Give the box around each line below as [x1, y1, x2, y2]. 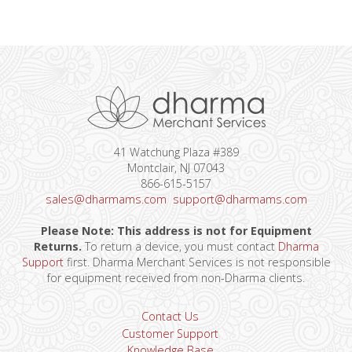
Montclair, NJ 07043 [127, 159, 225, 175]
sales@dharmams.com [45, 191, 167, 207]
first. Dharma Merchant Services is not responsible [63, 254, 331, 269]
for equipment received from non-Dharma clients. [47, 269, 305, 285]
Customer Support [122, 325, 219, 341]
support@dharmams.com [172, 191, 307, 207]
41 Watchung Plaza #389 [113, 144, 239, 159]
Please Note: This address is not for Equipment [40, 222, 312, 238]
